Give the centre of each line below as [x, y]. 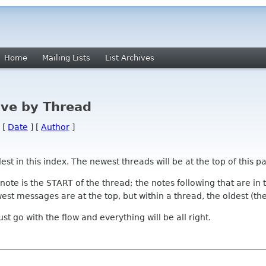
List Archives [130, 58]
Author [55, 127]
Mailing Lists [66, 58]
